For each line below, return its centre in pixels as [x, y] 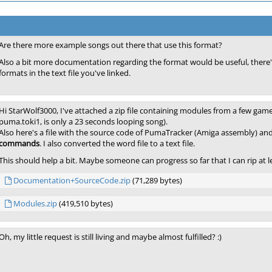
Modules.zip [35, 203]
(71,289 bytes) [156, 180]
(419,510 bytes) [85, 203]
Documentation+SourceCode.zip [72, 180]
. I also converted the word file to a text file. [117, 143]
